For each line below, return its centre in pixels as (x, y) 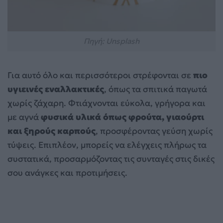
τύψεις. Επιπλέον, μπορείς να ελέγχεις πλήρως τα (107, 145)
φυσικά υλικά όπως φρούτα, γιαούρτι (121, 117)
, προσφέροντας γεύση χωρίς (154, 131)
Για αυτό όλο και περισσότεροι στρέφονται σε (100, 75)
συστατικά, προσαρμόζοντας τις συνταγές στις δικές (111, 159)
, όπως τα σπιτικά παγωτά (156, 89)
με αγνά (23, 117)
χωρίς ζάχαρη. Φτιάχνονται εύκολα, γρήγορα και (107, 103)
